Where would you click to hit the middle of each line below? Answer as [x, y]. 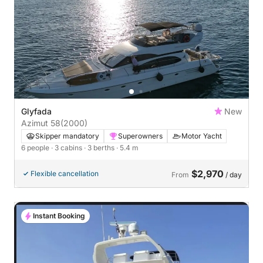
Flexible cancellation [65, 173]
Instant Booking [59, 215]
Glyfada [36, 111]
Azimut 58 [41, 123]
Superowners [140, 136]
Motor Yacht [202, 136]
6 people [36, 147]
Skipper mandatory [67, 136]
